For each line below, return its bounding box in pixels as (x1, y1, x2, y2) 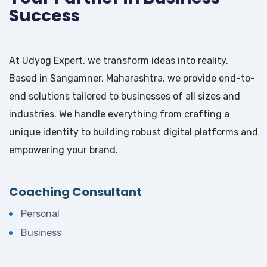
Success (9, 4, 80, 27)
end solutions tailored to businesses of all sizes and (9, 91, 240, 102)
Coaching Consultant (9, 184, 142, 200)
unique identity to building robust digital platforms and (9, 126, 258, 138)
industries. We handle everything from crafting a (9, 108, 229, 120)
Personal (21, 208, 60, 219)
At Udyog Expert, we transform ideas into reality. (9, 55, 228, 66)
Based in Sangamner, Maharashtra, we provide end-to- (9, 73, 255, 84)
